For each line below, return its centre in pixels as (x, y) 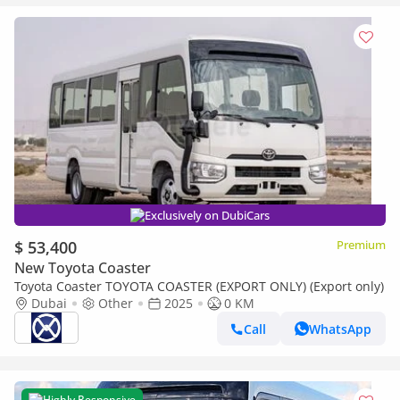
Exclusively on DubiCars (207, 215)
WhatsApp (340, 329)
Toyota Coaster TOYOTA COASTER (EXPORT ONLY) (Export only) (199, 286)
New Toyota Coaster (83, 268)
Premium (361, 245)
